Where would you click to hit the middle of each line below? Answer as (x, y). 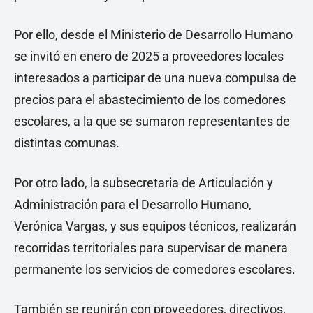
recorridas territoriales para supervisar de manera (151, 247)
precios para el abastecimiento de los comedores (150, 99)
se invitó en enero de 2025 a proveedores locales (149, 56)
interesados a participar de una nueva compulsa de (155, 78)
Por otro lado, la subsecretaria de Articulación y (144, 182)
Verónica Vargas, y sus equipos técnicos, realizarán (155, 226)
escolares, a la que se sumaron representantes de (152, 121)
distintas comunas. (67, 143)
